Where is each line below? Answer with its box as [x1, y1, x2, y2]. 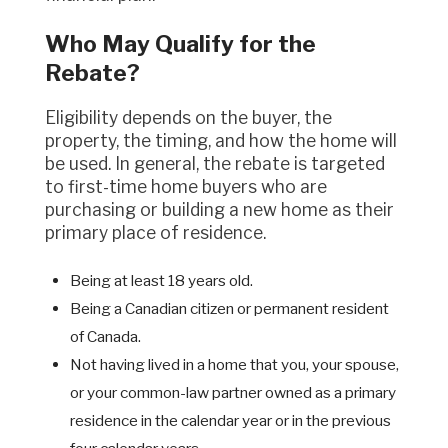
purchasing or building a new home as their [45, 198, 394, 220]
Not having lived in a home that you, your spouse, [70, 355, 399, 375]
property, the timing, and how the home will [45, 129, 397, 151]
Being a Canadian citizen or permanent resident [70, 299, 389, 319]
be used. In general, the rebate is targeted [45, 152, 385, 174]
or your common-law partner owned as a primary [70, 383, 396, 403]
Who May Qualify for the [45, 29, 316, 58]
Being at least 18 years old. [70, 271, 253, 291]
